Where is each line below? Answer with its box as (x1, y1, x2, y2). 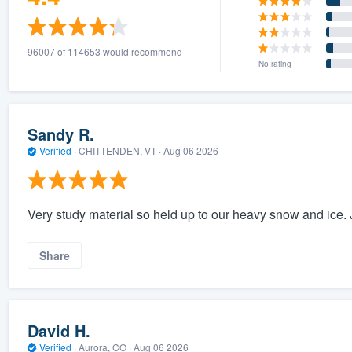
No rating (258, 57, 292, 69)
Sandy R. (27, 123, 94, 146)
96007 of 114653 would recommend (27, 44, 182, 58)
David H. (27, 319, 90, 343)
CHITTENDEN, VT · (75, 144, 163, 158)
